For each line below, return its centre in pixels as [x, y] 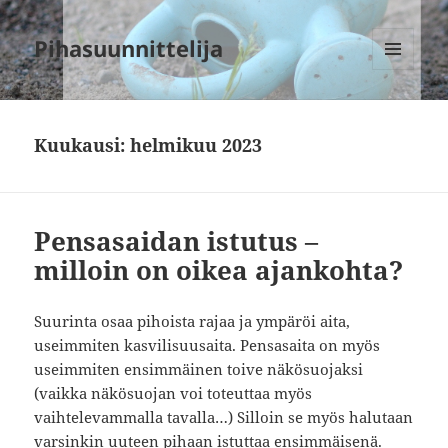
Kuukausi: [82, 145]
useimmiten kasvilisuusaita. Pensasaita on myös [207, 345]
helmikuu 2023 [196, 145]
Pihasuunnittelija [129, 48]
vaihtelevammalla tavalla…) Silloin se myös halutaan [224, 417]
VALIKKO [399, 78]
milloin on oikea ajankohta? [219, 270]
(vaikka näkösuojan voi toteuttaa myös [173, 393]
